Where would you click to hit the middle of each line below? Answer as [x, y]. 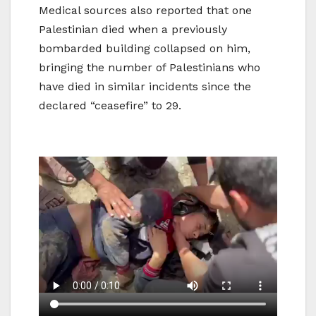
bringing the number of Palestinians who [150, 68]
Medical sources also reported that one [145, 11]
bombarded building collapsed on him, [145, 49]
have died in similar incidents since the [145, 87]
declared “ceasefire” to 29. [110, 106]
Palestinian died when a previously [133, 30]
